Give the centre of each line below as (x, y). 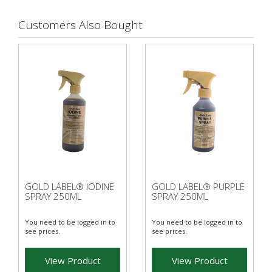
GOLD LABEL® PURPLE (198, 186)
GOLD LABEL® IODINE (70, 186)
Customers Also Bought (80, 25)
